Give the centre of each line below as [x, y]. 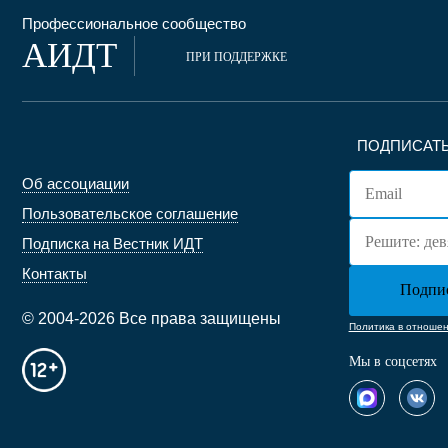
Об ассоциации [75, 183]
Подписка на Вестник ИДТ [112, 243]
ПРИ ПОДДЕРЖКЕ [236, 57]
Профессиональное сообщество [134, 23]
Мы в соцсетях [392, 361]
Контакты [54, 273]
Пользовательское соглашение [130, 213]
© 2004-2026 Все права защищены [151, 318]
